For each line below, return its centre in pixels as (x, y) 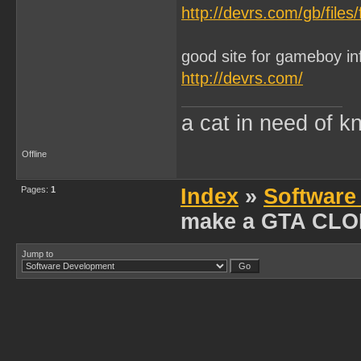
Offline (34, 154)
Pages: (36, 189)
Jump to (37, 254)
